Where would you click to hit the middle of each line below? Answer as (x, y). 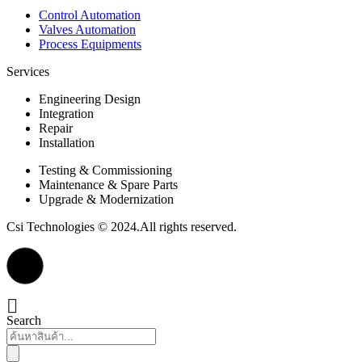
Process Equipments (90, 44)
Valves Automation (87, 30)
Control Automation (90, 15)
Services (28, 72)
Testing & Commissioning (105, 170)
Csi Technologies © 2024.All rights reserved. (122, 227)
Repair (56, 128)
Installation (67, 143)
